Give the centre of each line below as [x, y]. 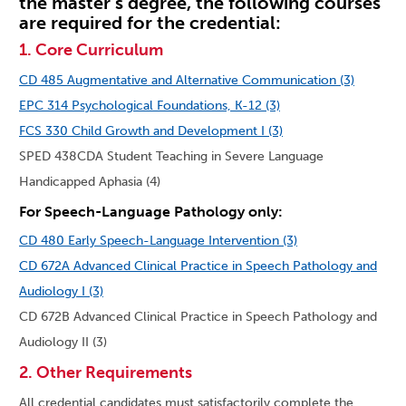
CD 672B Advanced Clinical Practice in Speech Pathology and [198, 317]
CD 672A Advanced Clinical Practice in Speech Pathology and [198, 266]
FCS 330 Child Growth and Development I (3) [151, 131]
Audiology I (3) [61, 292]
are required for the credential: [150, 23]
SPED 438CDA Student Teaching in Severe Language [171, 157]
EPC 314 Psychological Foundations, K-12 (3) [150, 106]
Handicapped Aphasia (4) [90, 182]
